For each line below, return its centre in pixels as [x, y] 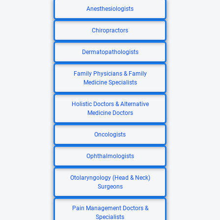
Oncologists [110, 135]
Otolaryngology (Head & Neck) [110, 178]
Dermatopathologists [110, 52]
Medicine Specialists [110, 82]
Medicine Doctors [110, 113]
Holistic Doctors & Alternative [110, 104]
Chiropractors [110, 30]
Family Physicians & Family [110, 74]
